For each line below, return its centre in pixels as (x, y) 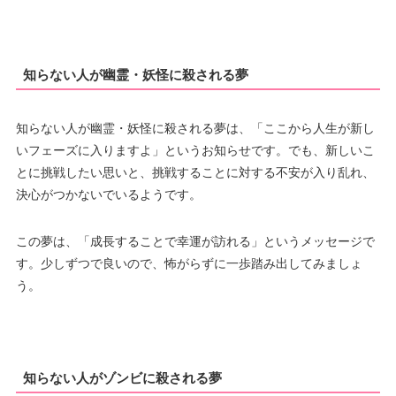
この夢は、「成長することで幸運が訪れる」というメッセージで (195, 242)
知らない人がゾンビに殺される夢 (122, 377)
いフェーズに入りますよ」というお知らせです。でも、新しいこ (195, 151)
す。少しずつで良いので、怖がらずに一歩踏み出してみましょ (189, 264)
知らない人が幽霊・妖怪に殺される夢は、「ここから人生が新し (195, 129)
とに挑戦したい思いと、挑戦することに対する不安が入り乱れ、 (195, 173)
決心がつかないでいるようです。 (108, 195)
